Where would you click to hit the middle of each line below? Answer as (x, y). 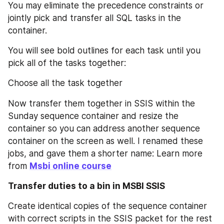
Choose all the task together (65, 83)
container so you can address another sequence (104, 128)
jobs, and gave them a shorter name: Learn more (105, 153)
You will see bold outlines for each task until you (104, 50)
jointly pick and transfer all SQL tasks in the (94, 18)
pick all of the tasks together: (67, 63)
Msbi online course (70, 166)
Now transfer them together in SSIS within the (101, 103)
